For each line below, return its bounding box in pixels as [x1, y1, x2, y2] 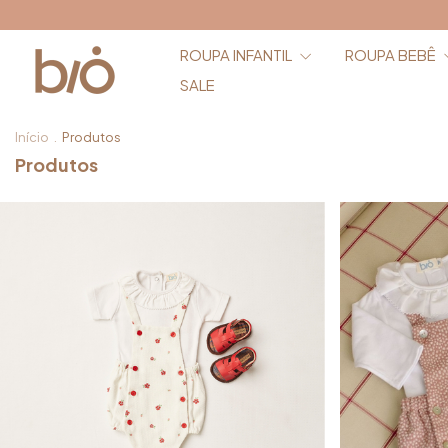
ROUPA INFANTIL [180, 45, 295, 64]
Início [15, 129, 49, 145]
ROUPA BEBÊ [345, 45, 440, 64]
